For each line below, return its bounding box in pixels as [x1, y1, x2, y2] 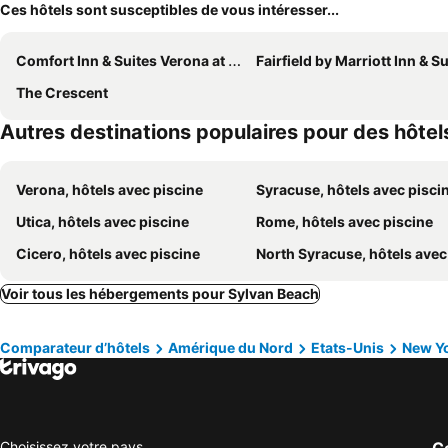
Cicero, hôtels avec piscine [16, 245, 200, 262]
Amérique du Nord [168, 339, 293, 356]
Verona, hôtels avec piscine [16, 181, 203, 198]
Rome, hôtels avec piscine [256, 213, 433, 230]
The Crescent [16, 84, 108, 101]
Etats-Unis [311, 339, 384, 356]
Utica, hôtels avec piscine [16, 213, 189, 230]
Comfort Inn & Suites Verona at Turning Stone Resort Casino [16, 52, 228, 69]
